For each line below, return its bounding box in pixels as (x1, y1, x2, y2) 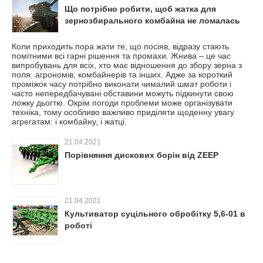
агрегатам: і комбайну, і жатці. (12, 117, 127, 126)
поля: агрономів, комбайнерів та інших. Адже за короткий (12, 70, 232, 79)
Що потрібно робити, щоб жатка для (65, 4, 216, 14)
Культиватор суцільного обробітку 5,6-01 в (65, 209, 245, 218)
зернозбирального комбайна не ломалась (65, 16, 240, 25)
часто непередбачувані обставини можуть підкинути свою (12, 89, 234, 98)
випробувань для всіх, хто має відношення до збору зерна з (12, 60, 242, 70)
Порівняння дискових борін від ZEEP (65, 150, 218, 160)
